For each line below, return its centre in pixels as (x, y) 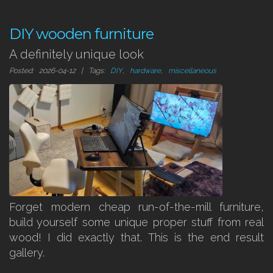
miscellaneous (192, 71)
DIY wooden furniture (81, 34)
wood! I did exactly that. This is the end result (136, 237)
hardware (145, 71)
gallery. (27, 253)
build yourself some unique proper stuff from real (136, 222)
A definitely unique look (76, 54)
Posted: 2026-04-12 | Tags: (60, 71)
